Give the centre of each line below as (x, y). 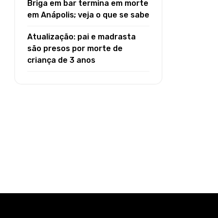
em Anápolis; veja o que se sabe (88, 15)
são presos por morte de (75, 49)
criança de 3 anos (61, 60)
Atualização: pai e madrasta (82, 37)
